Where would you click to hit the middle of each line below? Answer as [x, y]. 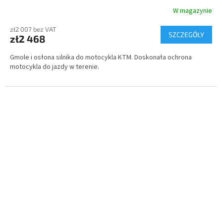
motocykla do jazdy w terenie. [55, 67]
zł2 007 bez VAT [33, 29]
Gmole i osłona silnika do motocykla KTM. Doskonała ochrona [101, 58]
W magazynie [193, 11]
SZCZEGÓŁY [186, 35]
